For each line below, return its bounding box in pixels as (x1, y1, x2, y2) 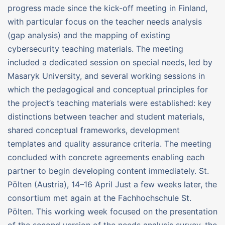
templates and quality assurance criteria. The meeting (8, 138, 211, 149)
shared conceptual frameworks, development (8, 125, 180, 135)
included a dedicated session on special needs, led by (8, 57, 212, 67)
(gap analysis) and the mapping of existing (8, 30, 170, 40)
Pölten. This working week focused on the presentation (8, 206, 217, 216)
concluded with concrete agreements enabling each (8, 152, 204, 162)
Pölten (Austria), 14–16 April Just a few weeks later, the (8, 179, 217, 189)
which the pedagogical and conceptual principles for (8, 84, 208, 94)
